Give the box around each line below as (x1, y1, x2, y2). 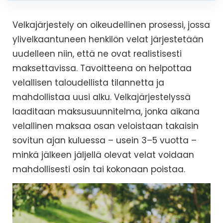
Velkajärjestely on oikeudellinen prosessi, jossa (12, 19, 210, 31)
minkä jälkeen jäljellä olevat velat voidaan (12, 149, 194, 161)
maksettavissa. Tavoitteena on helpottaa (12, 62, 192, 74)
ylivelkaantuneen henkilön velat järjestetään (12, 33, 204, 45)
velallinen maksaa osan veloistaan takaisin (12, 120, 199, 132)
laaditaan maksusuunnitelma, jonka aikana (12, 106, 200, 117)
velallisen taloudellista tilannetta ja (12, 77, 164, 89)
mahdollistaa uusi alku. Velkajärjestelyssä (12, 91, 191, 103)
